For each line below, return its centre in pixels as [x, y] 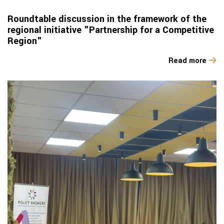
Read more [187, 61]
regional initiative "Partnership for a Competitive [111, 30]
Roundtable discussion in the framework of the [107, 19]
